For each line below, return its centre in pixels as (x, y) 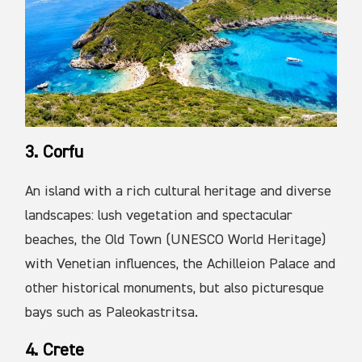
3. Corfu (55, 153)
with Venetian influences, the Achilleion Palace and (181, 265)
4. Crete (55, 351)
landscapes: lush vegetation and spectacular (159, 216)
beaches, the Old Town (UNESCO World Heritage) (176, 240)
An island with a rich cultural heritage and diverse (179, 192)
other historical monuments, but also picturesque (175, 289)
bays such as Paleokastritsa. (112, 313)
